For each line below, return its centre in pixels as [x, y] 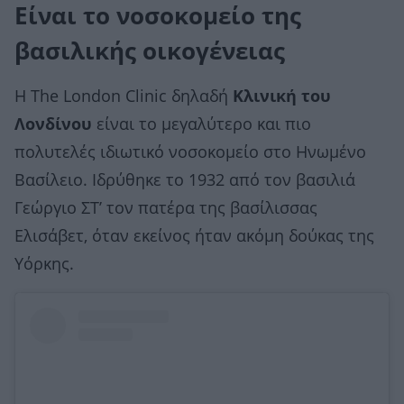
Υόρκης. [44, 264]
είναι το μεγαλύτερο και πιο [202, 124]
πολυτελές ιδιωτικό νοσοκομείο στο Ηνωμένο [190, 152]
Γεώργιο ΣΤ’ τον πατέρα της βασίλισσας [166, 208]
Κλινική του [282, 96]
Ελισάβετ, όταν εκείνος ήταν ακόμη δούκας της [194, 236]
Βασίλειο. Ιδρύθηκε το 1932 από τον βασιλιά [185, 180]
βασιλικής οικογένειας [150, 50]
